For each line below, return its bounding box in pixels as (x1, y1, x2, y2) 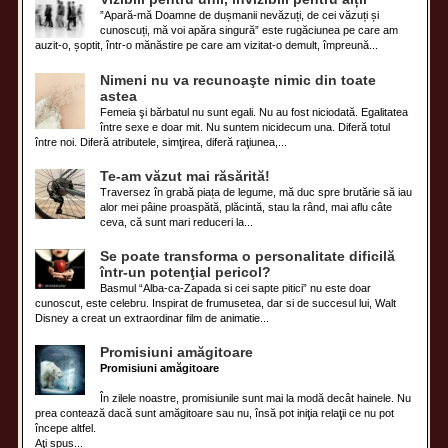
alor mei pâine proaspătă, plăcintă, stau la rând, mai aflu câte (100, 200, 393, 213)
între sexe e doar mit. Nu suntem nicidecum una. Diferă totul (100, 120, 391, 133)
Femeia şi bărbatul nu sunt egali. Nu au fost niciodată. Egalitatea (100, 105, 409, 118)
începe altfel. (35, 422, 97, 435)
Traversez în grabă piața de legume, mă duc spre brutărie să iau (100, 185, 413, 198)
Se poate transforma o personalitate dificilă (100, 248, 396, 264)
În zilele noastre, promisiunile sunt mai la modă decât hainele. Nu (100, 392, 412, 405)
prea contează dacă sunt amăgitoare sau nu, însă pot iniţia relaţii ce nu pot (35, 407, 395, 420)
